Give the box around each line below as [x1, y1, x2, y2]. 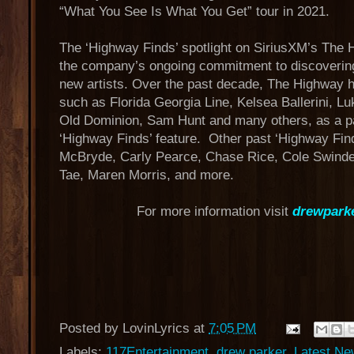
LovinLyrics [122, 321, 190, 337]
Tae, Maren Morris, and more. [59, 168, 234, 183]
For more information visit [137, 204, 292, 219]
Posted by [59, 321, 122, 337]
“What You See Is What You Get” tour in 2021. [59, 4, 330, 19]
